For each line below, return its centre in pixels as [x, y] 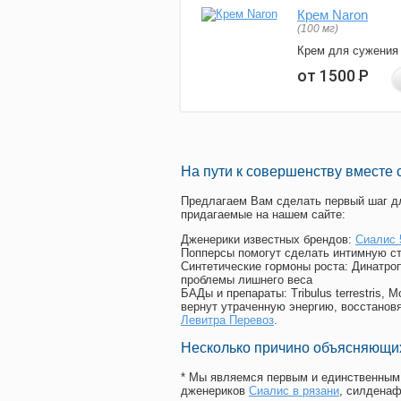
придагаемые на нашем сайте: [263, 215]
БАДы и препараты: [236, 294]
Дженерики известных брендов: [268, 240]
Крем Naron [333, 15]
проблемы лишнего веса [247, 280]
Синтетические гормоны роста [263, 267]
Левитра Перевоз [227, 320]
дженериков [215, 391]
